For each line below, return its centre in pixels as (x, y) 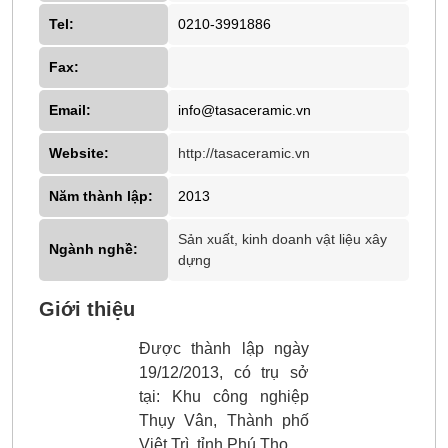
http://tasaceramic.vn (244, 152)
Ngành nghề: (93, 249)
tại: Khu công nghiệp (224, 396)
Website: (78, 152)
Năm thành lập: (100, 195)
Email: (69, 109)
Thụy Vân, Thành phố (224, 420)
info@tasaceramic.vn (245, 109)
